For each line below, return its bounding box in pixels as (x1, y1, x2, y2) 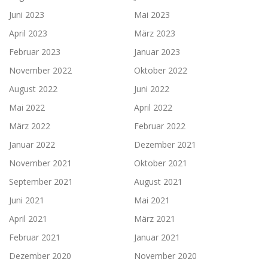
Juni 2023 (9, 8, 44, 20)
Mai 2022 (9, 101, 45, 113)
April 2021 (9, 212, 47, 224)
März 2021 (134, 212, 175, 224)
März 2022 (9, 120, 50, 132)
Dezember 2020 (9, 249, 71, 261)
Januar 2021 (134, 231, 180, 243)
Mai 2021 (134, 194, 170, 206)
